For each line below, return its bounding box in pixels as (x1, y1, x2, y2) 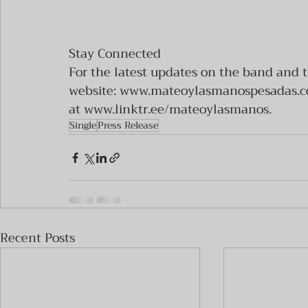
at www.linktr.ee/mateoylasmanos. (69, 98, 272, 120)
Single (69, 117, 96, 133)
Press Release (98, 117, 158, 133)
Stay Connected (69, 43, 161, 65)
